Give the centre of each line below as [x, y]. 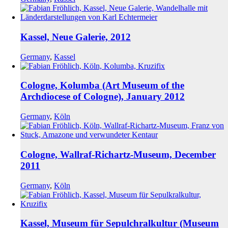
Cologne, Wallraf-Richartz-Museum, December [118, 154]
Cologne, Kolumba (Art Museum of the [102, 85]
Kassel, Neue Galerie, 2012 [76, 37]
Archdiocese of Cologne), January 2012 [103, 97]
